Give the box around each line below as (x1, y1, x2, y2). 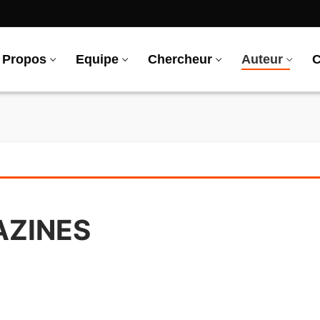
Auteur (241, 52, 283, 67)
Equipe (76, 52, 119, 67)
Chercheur (148, 52, 212, 67)
